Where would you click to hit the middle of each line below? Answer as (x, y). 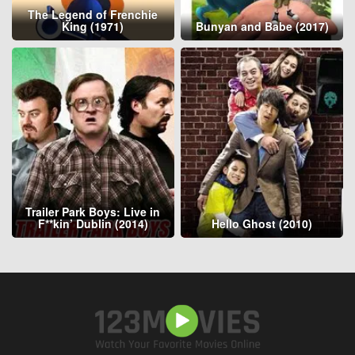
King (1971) (93, 27)
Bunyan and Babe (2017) (262, 27)
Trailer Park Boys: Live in (93, 211)
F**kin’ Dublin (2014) (93, 223)
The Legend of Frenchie (93, 15)
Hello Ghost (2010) (262, 223)
